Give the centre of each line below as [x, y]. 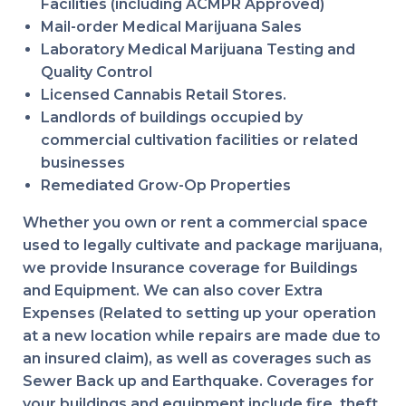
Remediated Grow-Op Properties [166, 185]
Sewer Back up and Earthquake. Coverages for [198, 381]
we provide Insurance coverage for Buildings [190, 268]
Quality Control [97, 72]
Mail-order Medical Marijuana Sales [171, 27]
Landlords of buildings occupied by [172, 117]
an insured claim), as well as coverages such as [197, 358]
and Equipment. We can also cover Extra [173, 290]
